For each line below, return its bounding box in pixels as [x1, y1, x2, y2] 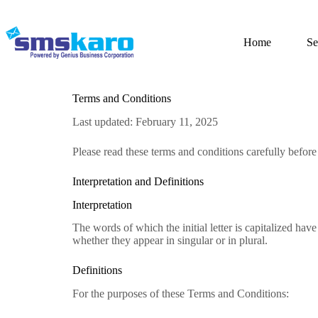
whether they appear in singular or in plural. [72, 234, 268, 247]
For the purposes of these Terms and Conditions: [72, 287, 289, 300]
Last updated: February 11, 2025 [72, 115, 218, 128]
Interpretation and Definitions [72, 175, 204, 187]
